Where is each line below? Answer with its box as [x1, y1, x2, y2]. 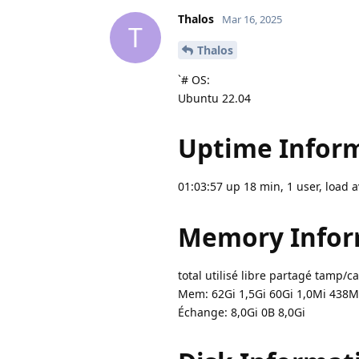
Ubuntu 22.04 [178, 90, 251, 106]
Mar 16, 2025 [222, 11, 282, 26]
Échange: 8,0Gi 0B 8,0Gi [178, 304, 305, 320]
